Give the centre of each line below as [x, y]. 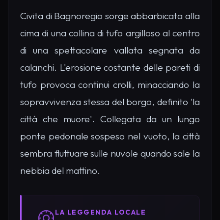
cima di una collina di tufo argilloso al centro [110, 33]
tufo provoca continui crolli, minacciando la [110, 85]
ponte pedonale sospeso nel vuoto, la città [110, 136]
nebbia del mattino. [60, 171]
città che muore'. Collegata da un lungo [110, 119]
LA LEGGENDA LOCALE [100, 212]
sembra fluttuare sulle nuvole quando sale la [110, 153]
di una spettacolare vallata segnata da [110, 50]
